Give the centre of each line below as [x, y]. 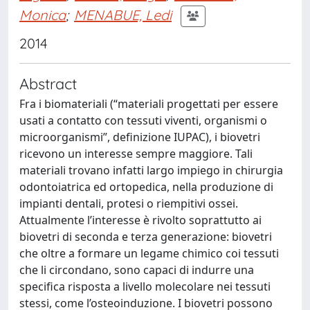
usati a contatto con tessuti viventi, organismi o [143, 120]
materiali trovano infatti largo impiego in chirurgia [151, 170]
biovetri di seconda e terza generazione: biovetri [146, 237]
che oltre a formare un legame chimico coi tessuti [149, 253]
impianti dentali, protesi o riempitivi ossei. [129, 203]
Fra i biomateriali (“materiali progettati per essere [149, 104]
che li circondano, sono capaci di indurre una [137, 270]
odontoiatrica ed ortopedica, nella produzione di [146, 187]
